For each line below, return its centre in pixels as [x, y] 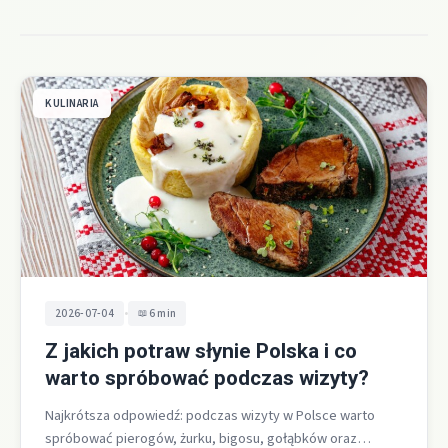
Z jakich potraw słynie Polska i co [201, 351]
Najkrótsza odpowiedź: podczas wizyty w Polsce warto [210, 416]
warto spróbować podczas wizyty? [207, 378]
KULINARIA [72, 104]
